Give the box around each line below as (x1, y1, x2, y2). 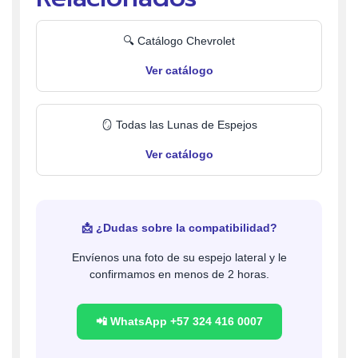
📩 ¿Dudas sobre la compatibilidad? (81, 221, 277, 235)
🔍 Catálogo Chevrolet (123, 34, 235, 48)
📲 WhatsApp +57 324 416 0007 (95, 315, 263, 328)
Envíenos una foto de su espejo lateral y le (71, 251, 287, 265)
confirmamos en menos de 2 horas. (89, 268, 269, 281)
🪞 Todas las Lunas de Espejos (101, 118, 257, 132)
